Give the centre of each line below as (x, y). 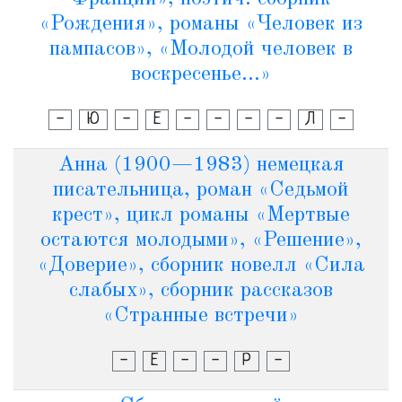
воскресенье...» (201, 74)
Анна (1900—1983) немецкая (201, 165)
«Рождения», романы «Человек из (201, 24)
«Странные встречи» (201, 316)
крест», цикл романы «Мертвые (201, 215)
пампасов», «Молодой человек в (201, 49)
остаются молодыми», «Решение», (201, 240)
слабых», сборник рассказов (201, 291)
